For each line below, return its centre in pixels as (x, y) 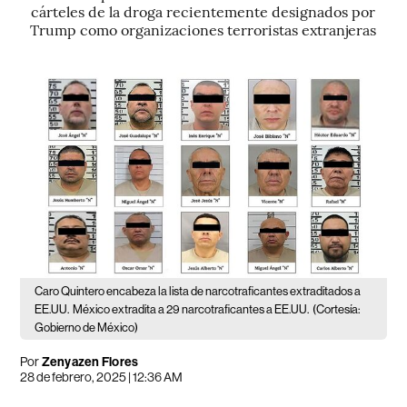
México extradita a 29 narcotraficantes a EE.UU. (191, 310)
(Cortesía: (337, 310)
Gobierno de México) (87, 328)
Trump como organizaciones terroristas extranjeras (203, 29)
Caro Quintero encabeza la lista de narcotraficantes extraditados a (198, 292)
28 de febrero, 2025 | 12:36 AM (102, 377)
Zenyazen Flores (90, 362)
